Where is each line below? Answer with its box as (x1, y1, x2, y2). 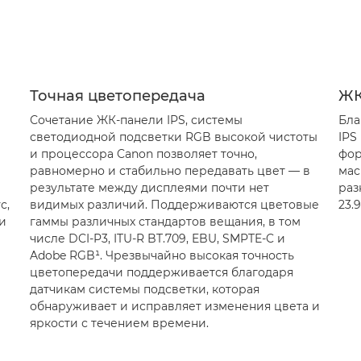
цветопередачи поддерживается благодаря (29, 265, 293, 280)
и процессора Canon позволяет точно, (29, 147, 257, 161)
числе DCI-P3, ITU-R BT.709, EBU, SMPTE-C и (29, 231, 285, 246)
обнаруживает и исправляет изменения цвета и (29, 299, 320, 313)
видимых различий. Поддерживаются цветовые (29, 197, 319, 212)
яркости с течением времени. (29, 316, 209, 330)
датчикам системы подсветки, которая (29, 282, 259, 297)
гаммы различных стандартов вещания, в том (29, 214, 301, 229)
